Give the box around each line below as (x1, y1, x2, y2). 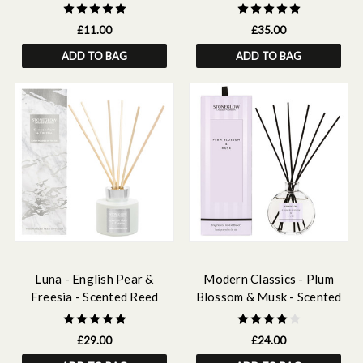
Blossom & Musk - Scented (195, 289, 342, 304)
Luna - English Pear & (35, 271, 154, 286)
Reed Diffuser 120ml (210, 307, 327, 322)
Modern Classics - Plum (203, 271, 334, 286)
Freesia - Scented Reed (30, 289, 159, 304)
